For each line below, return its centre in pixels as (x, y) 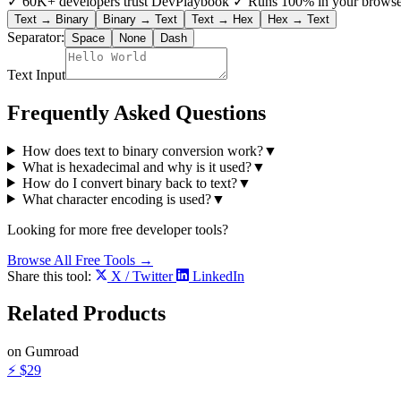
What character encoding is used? (116, 199)
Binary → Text (140, 19)
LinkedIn (217, 276)
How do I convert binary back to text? (129, 183)
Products (124, 314)
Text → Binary (51, 19)
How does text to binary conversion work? (142, 150)
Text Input (36, 74)
